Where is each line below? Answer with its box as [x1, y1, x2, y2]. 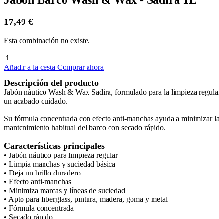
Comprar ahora [57, 63, 104, 72]
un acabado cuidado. [4, 97, 67, 106]
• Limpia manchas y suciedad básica [4, 160, 115, 169]
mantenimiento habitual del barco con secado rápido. [4, 123, 166, 132]
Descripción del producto [4, 78, 99, 88]
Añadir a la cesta [4, 63, 57, 72]
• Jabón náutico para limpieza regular [4, 151, 118, 160]
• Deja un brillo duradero [4, 169, 81, 177]
